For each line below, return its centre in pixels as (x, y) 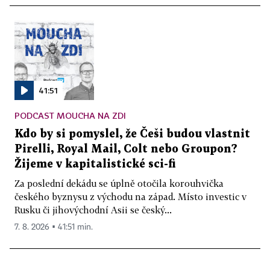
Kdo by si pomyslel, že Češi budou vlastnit (132, 134)
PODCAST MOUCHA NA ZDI (70, 115)
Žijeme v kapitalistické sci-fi (95, 164)
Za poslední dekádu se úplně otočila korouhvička (119, 183)
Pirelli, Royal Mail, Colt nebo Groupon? (126, 149)
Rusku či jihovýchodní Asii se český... (93, 209)
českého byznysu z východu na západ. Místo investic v (130, 196)
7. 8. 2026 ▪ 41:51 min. (54, 227)
